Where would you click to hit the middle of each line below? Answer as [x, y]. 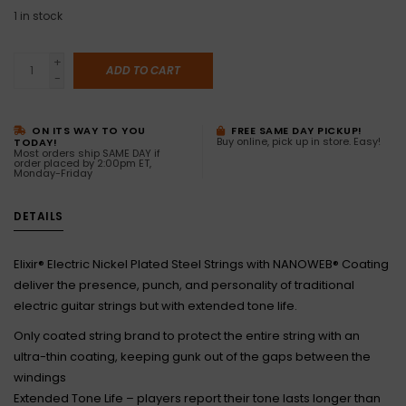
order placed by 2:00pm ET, [82, 163]
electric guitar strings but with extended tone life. [155, 306]
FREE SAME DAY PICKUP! [295, 130]
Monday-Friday [53, 173]
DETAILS [39, 216]
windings [40, 377]
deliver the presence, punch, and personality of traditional [184, 285]
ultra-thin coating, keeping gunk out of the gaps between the [192, 357]
